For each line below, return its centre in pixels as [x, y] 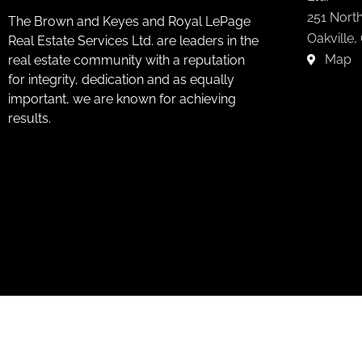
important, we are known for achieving [122, 99]
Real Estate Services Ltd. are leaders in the [133, 41]
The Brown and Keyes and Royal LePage [129, 22]
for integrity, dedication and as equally [121, 80]
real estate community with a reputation [126, 61]
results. [29, 119]
